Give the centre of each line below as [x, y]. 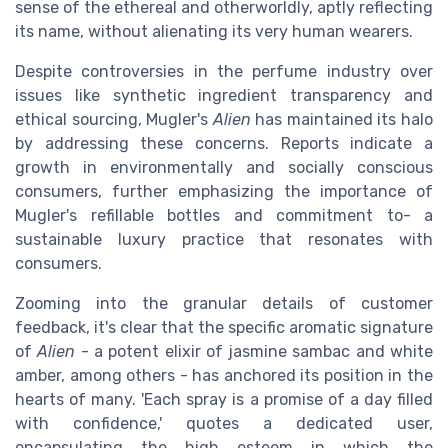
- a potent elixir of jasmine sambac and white [254, 352]
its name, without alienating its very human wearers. [214, 32]
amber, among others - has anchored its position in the [224, 376]
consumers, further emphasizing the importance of [224, 192]
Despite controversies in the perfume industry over [224, 72]
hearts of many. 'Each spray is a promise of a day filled [224, 400]
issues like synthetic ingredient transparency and [224, 96]
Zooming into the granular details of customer [224, 304]
